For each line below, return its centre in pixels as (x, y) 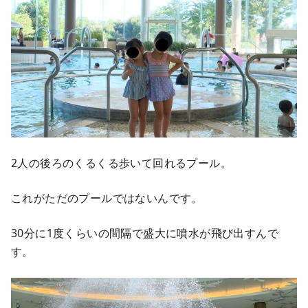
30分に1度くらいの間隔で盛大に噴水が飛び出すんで (145, 233)
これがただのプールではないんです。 (107, 198)
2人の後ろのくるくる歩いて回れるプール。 (121, 163)
